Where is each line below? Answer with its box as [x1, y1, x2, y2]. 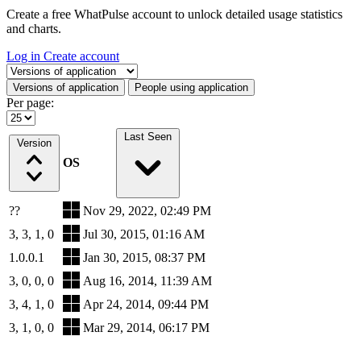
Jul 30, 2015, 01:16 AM [83, 227, 205, 241]
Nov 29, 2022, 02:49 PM [83, 204, 211, 218]
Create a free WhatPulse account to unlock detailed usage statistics [6, 7, 342, 21]
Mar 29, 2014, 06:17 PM [83, 321, 210, 334]
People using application [135, 81, 248, 93]
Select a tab [6, 63, 64, 77]
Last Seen [123, 131, 172, 143]
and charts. [6, 22, 61, 35]
